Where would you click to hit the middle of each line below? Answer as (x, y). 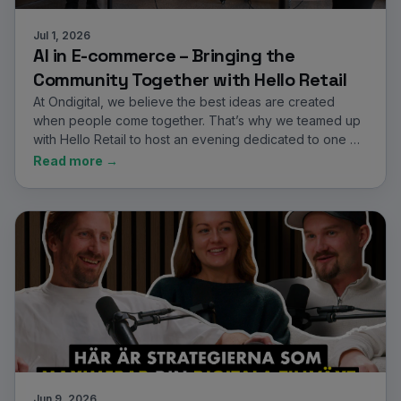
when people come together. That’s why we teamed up (197, 120)
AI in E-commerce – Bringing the (164, 55)
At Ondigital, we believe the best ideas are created (184, 102)
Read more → (76, 161)
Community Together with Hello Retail (190, 80)
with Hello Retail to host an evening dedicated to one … (196, 139)
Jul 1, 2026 (62, 35)
